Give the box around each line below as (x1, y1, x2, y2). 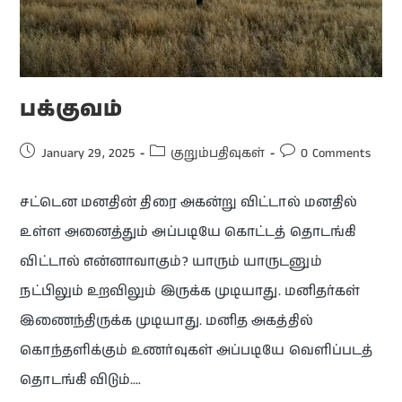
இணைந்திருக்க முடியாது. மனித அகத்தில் (20, 310, 313, 330)
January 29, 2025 (40, 144, 135, 162)
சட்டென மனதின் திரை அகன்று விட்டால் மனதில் (20, 192, 358, 212)
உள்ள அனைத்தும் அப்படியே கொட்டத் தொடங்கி (20, 222, 355, 241)
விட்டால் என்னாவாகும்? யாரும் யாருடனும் (20, 251, 322, 271)
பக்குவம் (20, 93, 123, 125)
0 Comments (301, 144, 371, 162)
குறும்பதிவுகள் (170, 144, 266, 162)
